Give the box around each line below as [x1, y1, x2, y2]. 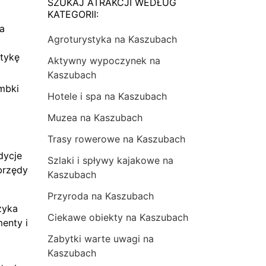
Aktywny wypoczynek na [47, 54, 160, 66]
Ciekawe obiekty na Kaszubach [47, 211, 188, 223]
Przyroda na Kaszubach [47, 189, 154, 202]
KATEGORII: [47, 8, 99, 20]
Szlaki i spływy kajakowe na [47, 154, 173, 166]
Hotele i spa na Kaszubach [47, 90, 167, 102]
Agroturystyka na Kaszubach [47, 33, 177, 45]
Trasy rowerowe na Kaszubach [47, 132, 185, 145]
